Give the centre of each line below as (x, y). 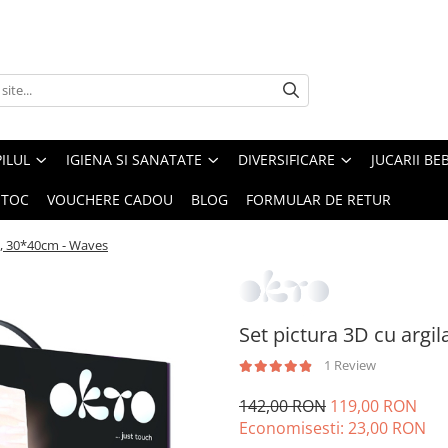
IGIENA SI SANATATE (134, 159)
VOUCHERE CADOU (110, 199)
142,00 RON (282, 406)
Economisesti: (293, 428)
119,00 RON (373, 406)
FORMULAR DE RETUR (318, 199)
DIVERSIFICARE (286, 159)
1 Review (350, 365)
